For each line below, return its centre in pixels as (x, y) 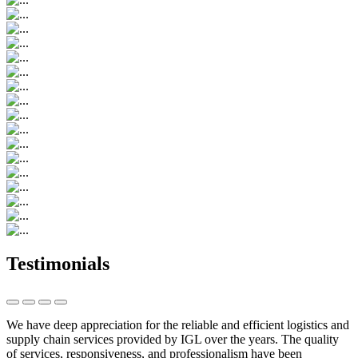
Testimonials (58, 264)
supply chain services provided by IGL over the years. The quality (173, 340)
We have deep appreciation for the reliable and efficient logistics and (178, 325)
